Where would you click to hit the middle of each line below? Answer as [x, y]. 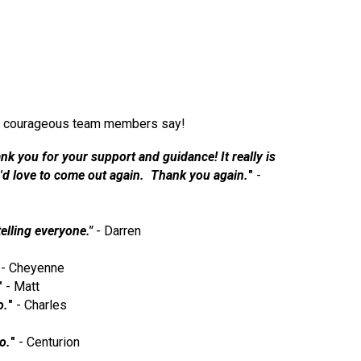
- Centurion [49, 342]
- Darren [118, 231]
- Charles [41, 305]
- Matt [21, 286]
